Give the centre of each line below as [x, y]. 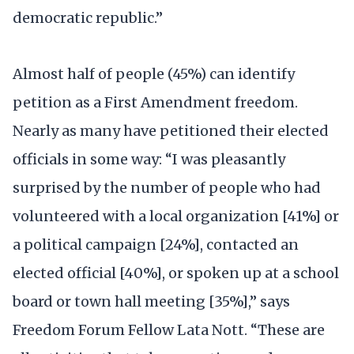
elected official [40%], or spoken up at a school [176, 273]
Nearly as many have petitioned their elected [171, 131]
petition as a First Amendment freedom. [155, 103]
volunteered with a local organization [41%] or [176, 217]
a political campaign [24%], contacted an [156, 245]
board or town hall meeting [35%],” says [151, 302]
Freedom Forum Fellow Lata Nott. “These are [169, 330]
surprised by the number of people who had [167, 188]
